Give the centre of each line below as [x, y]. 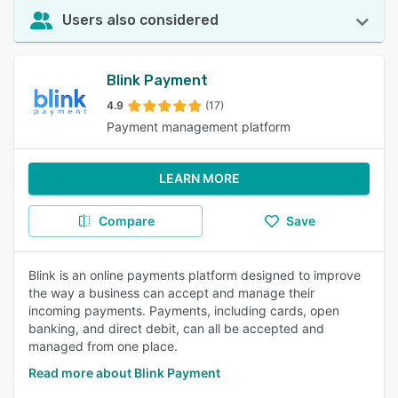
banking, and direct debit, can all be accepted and [176, 328]
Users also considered [140, 20]
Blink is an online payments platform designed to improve [195, 275]
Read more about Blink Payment [124, 373]
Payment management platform [199, 127]
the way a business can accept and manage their [171, 293]
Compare [126, 221]
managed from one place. [103, 346]
